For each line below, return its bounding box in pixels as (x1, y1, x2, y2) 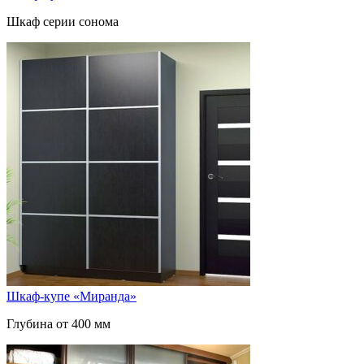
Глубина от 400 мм (6, 316, 110, 331)
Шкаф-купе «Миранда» (6, 288, 136, 303)
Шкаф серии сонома (6, 14, 119, 28)
